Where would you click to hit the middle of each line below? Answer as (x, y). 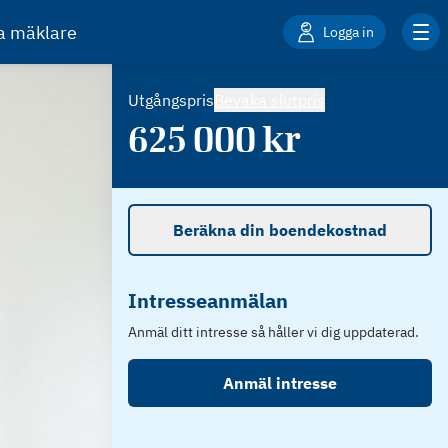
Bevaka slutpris (269, 100)
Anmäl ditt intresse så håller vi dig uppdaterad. (273, 332)
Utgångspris (171, 100)
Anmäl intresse (280, 383)
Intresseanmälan (208, 300)
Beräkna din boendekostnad (280, 230)
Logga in (348, 31)
